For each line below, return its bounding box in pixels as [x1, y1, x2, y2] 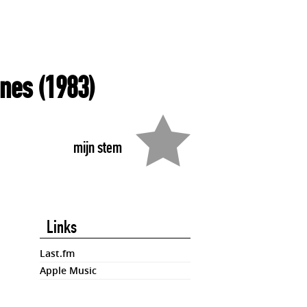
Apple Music [40, 264, 97, 277]
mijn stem [73, 138, 122, 157]
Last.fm [40, 247, 75, 260]
